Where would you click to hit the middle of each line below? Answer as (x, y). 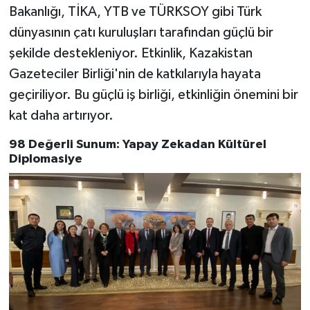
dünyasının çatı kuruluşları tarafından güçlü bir (141, 33)
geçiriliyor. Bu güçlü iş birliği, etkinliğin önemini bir (153, 95)
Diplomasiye (45, 159)
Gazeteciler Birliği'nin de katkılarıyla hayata (135, 74)
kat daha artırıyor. (61, 116)
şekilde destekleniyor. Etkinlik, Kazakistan (130, 54)
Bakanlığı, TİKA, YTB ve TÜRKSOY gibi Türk (135, 12)
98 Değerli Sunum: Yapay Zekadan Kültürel (137, 145)
